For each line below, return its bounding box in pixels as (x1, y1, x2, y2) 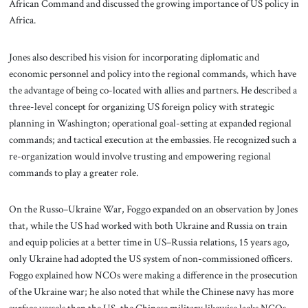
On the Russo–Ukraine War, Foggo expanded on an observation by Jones (8, 202, 298, 217)
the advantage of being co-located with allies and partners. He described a (8, 82, 297, 97)
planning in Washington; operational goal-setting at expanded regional (8, 115, 291, 130)
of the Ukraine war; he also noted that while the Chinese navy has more (8, 285, 294, 299)
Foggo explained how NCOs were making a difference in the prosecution (8, 268, 298, 283)
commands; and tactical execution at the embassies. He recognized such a (8, 132, 296, 146)
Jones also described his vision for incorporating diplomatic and (8, 49, 259, 64)
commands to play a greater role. (8, 165, 140, 179)
